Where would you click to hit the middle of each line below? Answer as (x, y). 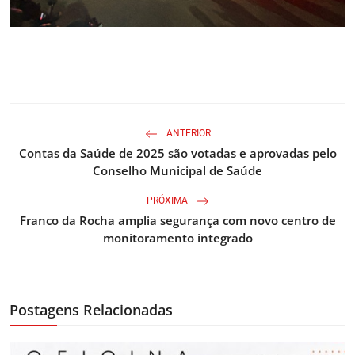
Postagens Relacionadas (91, 310)
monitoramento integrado (177, 238)
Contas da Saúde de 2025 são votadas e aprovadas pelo (177, 153)
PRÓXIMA (168, 201)
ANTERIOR (187, 134)
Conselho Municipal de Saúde (177, 171)
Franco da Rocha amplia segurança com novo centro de (177, 221)
